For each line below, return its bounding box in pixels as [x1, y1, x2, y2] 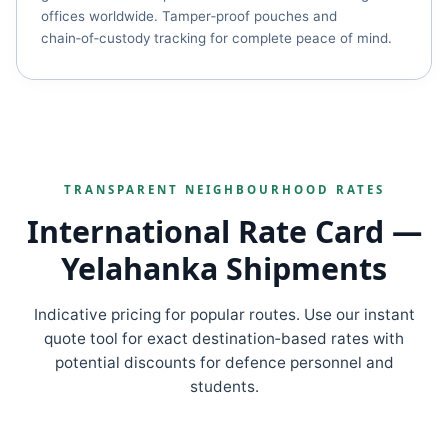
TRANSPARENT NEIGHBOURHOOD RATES [63, 182, 385, 197]
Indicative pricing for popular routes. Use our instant [33, 305, 415, 324]
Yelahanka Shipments [61, 248, 387, 289]
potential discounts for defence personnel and [54, 353, 394, 372]
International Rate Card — [26, 211, 422, 252]
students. [189, 377, 259, 396]
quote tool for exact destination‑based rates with [44, 329, 404, 348]
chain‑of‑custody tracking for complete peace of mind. [41, 30, 392, 46]
